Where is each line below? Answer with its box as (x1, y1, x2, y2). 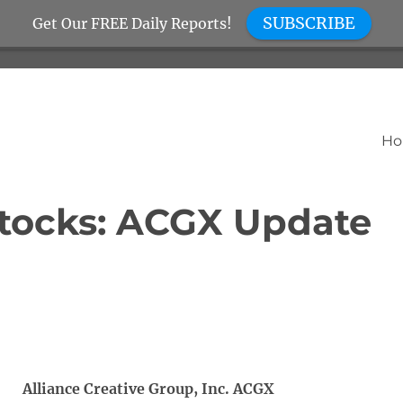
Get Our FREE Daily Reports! (31, 14, 232, 32)
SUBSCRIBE (262, 13, 355, 33)
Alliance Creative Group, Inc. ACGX (22, 380, 274, 398)
